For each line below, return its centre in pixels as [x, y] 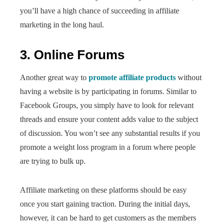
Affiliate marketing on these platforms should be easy [103, 190]
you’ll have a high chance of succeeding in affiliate [100, 11]
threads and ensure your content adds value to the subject [109, 119]
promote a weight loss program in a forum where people [108, 147]
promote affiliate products [132, 77]
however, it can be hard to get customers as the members [108, 218]
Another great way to [54, 77]
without [189, 77]
